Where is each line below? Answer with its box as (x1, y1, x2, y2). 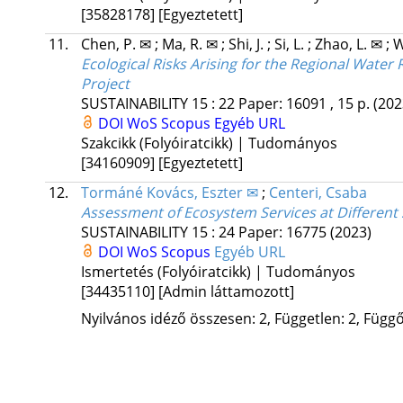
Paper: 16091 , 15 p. (237, 94, 373, 114)
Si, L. (273, 34, 308, 55)
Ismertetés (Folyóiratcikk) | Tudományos (80, 262, 355, 282)
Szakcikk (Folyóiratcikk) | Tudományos (80, 133, 337, 154)
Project (80, 74, 130, 94)
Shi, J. (228, 34, 267, 55)
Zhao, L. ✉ (314, 34, 386, 55)
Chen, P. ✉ (80, 34, 155, 55)
